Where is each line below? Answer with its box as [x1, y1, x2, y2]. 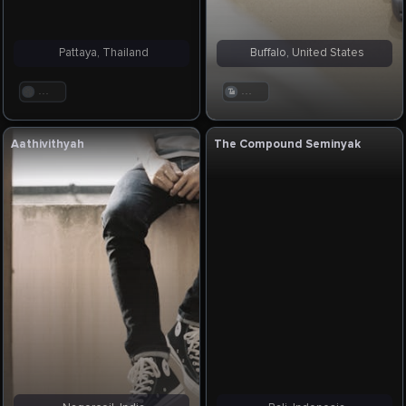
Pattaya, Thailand [53, 45, 150, 61]
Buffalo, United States [244, 45, 364, 61]
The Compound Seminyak [214, 137, 362, 152]
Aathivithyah [11, 137, 85, 152]
